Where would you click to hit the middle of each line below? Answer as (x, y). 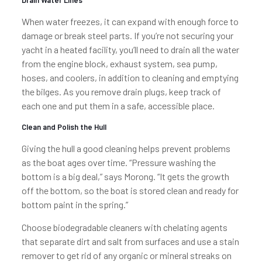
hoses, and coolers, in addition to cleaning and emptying (130, 77)
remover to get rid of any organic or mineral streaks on (126, 255)
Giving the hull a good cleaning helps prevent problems (126, 148)
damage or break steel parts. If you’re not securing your (127, 35)
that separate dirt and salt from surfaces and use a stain (130, 241)
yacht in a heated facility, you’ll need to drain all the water (130, 49)
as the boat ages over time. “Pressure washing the (118, 162)
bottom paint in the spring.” (75, 204)
